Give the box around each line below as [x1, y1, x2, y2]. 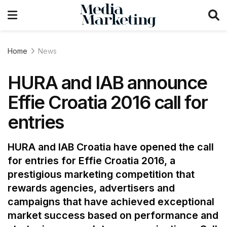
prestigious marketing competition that [8, 168, 195, 181]
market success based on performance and [8, 209, 218, 222]
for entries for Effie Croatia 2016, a [8, 155, 175, 167]
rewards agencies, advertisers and [8, 182, 175, 195]
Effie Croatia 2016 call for [8, 91, 208, 113]
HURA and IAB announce [8, 71, 207, 94]
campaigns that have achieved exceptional [8, 196, 214, 208]
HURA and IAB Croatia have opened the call [8, 141, 214, 154]
